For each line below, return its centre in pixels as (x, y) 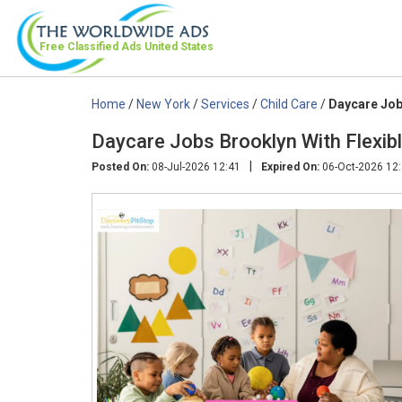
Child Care (289, 104)
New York (163, 104)
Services (225, 104)
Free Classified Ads (92, 47)
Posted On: (120, 166)
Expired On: (290, 166)
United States (179, 47)
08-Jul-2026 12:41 (195, 166)
